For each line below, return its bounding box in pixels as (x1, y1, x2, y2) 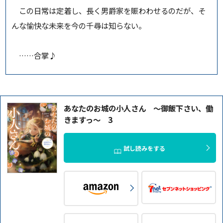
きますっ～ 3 (63, 114, 112, 125)
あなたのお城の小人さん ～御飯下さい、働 (63, 103, 213, 114)
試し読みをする (123, 144, 165, 153)
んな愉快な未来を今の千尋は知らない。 (11, 20, 146, 31)
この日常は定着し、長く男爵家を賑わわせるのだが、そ (11, 5, 206, 16)
